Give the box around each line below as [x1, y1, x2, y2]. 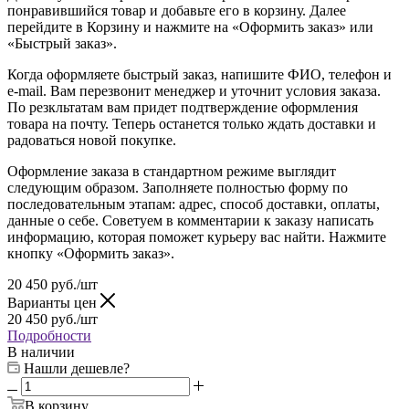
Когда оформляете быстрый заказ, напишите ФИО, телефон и [7, 16, 392, 33]
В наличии [7, 294, 75, 310]
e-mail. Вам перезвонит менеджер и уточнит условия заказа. [7, 33, 381, 49]
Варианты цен [7, 245, 100, 261]
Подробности [7, 278, 91, 294]
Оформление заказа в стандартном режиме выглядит [7, 113, 336, 130]
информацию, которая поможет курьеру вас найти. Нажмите [7, 179, 386, 195]
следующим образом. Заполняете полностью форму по [7, 130, 348, 146]
